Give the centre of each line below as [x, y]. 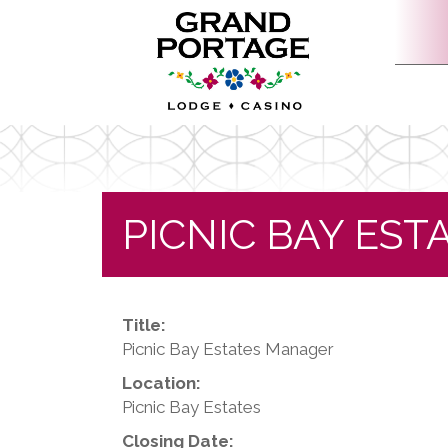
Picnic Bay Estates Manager [228, 349]
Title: [144, 325]
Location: [161, 383]
